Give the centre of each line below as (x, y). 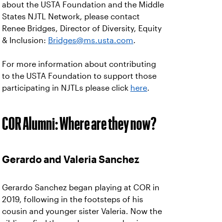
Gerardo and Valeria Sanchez (71, 160)
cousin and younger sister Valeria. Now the (82, 212)
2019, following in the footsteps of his (73, 200)
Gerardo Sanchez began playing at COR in (81, 188)
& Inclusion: (25, 41)
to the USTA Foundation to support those (79, 76)
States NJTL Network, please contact (71, 17)
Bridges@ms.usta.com (91, 41)
